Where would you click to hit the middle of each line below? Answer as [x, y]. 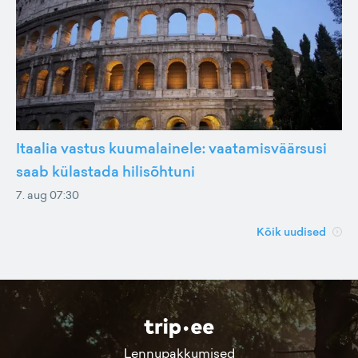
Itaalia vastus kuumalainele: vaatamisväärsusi [171, 148]
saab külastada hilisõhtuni [105, 171]
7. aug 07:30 [48, 194]
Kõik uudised [291, 231]
